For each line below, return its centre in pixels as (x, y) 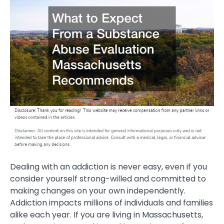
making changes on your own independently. (98, 191)
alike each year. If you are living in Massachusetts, (106, 215)
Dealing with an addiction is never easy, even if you (108, 167)
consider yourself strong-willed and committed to (108, 179)
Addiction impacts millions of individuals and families (111, 203)
